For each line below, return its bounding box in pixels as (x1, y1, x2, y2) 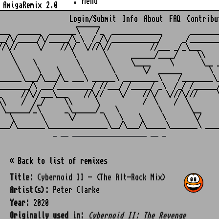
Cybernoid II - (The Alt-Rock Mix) (33, 174, 166, 181)
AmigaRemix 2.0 (3, 1, 58, 9)
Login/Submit (69, 15, 116, 23)
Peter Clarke (49, 186, 100, 194)
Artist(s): (10, 186, 49, 194)
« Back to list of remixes (10, 157, 108, 165)
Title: (10, 174, 33, 181)
